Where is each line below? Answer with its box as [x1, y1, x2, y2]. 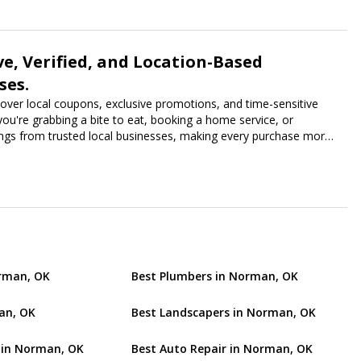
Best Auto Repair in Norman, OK [131, 340, 313, 356]
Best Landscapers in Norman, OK [131, 304, 316, 320]
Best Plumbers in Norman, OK [131, 268, 298, 284]
